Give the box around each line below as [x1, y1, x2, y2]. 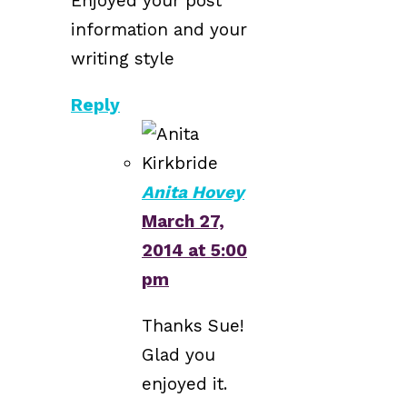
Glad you [142, 343, 215, 365]
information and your [71, 18, 247, 40]
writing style [71, 47, 174, 69]
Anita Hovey [142, 181, 244, 203]
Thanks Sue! [142, 314, 244, 336]
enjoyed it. [142, 372, 227, 394]
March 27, [142, 210, 224, 232]
